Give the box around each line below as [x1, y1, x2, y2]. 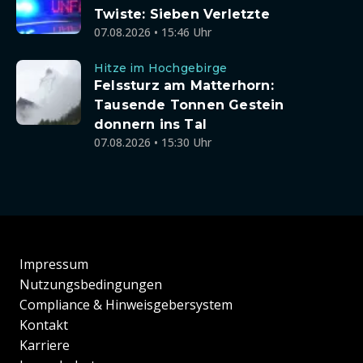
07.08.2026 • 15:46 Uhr [94, 24, 211, 40]
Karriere [19, 336, 70, 355]
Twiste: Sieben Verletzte [94, 6, 270, 22]
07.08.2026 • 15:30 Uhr [94, 135, 211, 150]
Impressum [19, 255, 88, 274]
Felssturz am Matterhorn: [94, 78, 274, 93]
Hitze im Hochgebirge [94, 61, 227, 75]
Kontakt [19, 316, 68, 335]
